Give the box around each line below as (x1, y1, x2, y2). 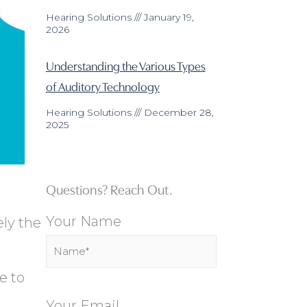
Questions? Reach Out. (45, 179, 173, 198)
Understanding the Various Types (45, 56, 206, 74)
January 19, (140, 10, 194, 23)
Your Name (45, 212, 121, 230)
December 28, (140, 106, 214, 119)
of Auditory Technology (45, 77, 160, 95)
